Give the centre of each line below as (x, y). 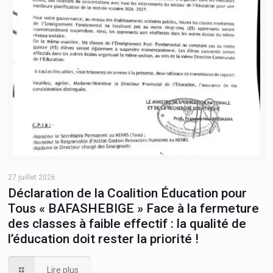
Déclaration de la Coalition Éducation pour (128, 193)
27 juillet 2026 (32, 177)
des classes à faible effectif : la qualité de (127, 223)
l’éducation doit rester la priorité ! (104, 239)
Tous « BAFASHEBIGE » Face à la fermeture (134, 208)
